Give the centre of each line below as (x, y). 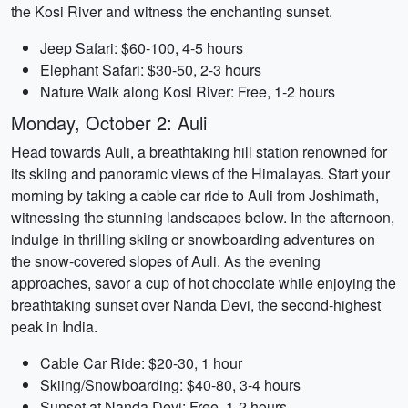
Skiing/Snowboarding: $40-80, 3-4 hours (170, 385)
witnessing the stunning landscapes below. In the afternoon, (203, 217)
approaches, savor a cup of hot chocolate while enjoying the (204, 283)
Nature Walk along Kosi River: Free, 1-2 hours (188, 92)
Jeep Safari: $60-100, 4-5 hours (142, 48)
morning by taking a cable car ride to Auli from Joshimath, (195, 195)
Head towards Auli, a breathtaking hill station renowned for (199, 152)
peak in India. (54, 326)
